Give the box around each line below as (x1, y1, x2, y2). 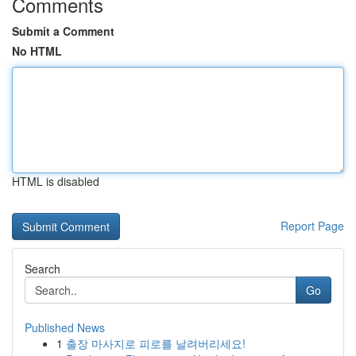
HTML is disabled (12, 173, 99, 189)
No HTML (12, 43, 62, 59)
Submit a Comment (12, 23, 114, 39)
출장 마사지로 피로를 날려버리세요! (66, 335, 246, 351)
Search (25, 261, 60, 277)
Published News (25, 319, 105, 335)
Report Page (281, 218, 344, 234)
